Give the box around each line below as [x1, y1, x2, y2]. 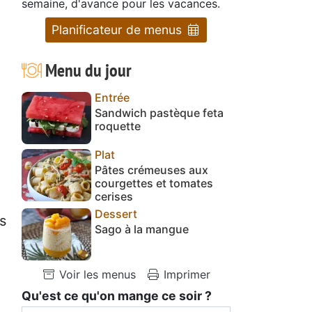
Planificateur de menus [52, 22, 186, 37]
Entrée [95, 90, 130, 104]
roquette [95, 118, 141, 133]
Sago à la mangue [95, 221, 189, 236]
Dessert [95, 206, 137, 221]
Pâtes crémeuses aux [95, 162, 208, 177]
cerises [95, 189, 133, 203]
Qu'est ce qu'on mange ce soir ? [22, 288, 212, 303]
